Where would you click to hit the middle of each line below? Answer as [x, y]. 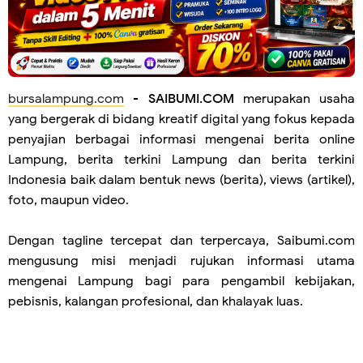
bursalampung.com [66, 99]
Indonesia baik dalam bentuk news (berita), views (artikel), [181, 180]
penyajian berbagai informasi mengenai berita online [181, 140]
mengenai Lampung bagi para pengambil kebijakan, [181, 282]
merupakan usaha [294, 99]
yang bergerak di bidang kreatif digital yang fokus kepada [181, 120]
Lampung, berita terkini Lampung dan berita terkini [181, 160]
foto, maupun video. [68, 201]
